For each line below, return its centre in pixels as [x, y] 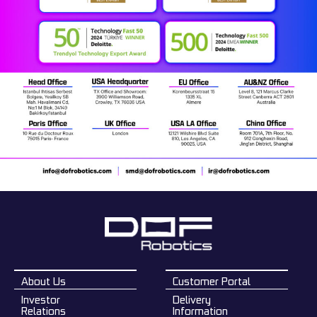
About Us [44, 281]
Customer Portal [212, 281]
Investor [41, 300]
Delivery [192, 300]
